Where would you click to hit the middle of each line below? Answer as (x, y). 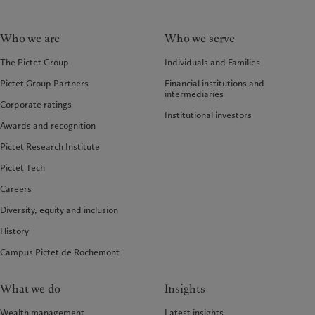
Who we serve (200, 38)
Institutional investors (208, 115)
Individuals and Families (212, 62)
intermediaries (194, 94)
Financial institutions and (214, 83)
